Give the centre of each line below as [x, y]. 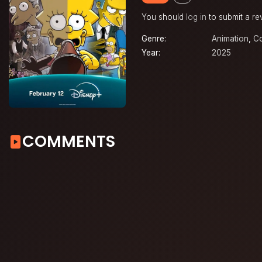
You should [164, 17]
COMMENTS [69, 142]
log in [196, 17]
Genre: [154, 38]
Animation [230, 38]
